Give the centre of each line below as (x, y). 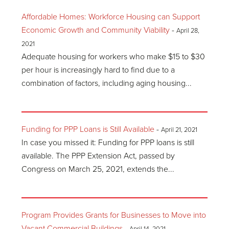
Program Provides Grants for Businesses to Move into (114, 215)
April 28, (188, 31)
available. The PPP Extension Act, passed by (98, 156)
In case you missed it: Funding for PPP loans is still (108, 143)
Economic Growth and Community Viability (96, 30)
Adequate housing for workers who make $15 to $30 (113, 57)
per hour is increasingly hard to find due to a (98, 70)
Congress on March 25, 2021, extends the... (98, 169)
